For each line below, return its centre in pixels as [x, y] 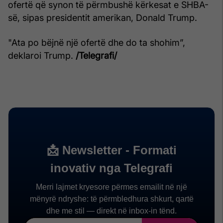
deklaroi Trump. [42, 55]
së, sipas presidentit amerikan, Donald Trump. [103, 17]
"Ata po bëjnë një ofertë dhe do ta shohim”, [97, 42]
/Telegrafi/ [96, 55]
